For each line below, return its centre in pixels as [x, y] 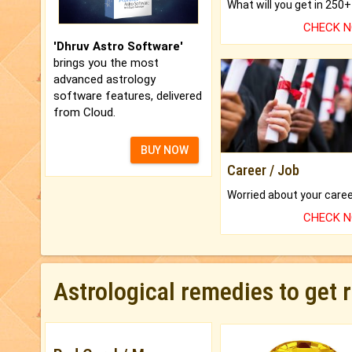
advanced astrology [104, 80]
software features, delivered [128, 96]
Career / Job [263, 170]
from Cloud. [84, 113]
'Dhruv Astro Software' [118, 47]
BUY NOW [164, 150]
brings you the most [106, 63]
